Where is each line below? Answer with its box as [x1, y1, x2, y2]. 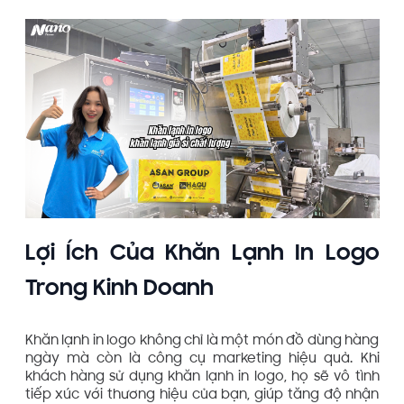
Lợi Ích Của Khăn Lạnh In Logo [24, 242, 380, 267]
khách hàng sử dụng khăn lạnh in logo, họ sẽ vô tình [24, 371, 380, 385]
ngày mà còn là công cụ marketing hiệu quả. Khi [24, 353, 380, 367]
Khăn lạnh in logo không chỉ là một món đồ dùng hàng [24, 335, 380, 349]
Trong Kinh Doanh [24, 277, 214, 302]
